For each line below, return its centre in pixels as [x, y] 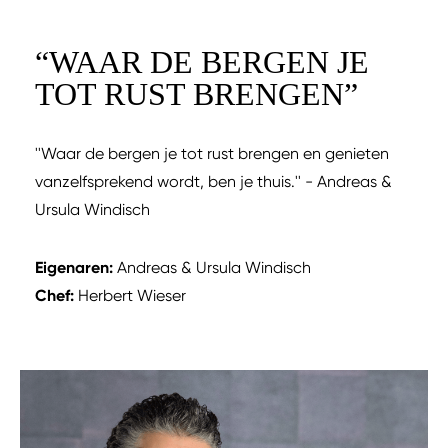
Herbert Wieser [132, 295]
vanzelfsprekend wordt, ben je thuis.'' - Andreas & [213, 181]
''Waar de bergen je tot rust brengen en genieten [212, 153]
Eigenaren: [74, 267]
